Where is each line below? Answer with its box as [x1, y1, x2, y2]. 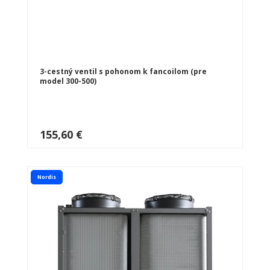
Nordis [37, 172, 56, 181]
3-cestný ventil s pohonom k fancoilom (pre [40, 66, 207, 77]
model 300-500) [40, 75, 96, 86]
